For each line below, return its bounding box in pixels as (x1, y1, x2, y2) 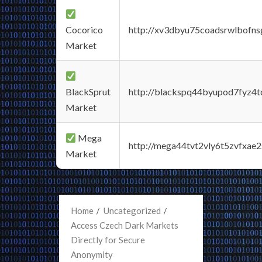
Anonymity (71, 249, 113, 260)
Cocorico (65, 24, 103, 35)
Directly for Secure (71, 235, 145, 245)
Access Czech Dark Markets (71, 220, 178, 230)
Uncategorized (104, 205, 161, 216)
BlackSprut (65, 86, 111, 97)
